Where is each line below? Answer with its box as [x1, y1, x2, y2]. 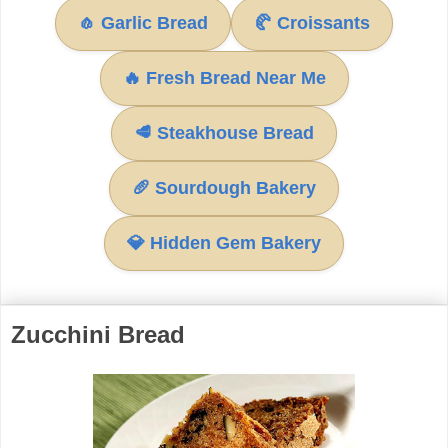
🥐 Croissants [254, 12, 370, 33]
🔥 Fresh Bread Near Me [122, 67, 326, 88]
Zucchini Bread [11, 320, 185, 348]
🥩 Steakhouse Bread [134, 122, 314, 143]
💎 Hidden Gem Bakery [127, 232, 321, 253]
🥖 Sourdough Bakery [132, 177, 316, 198]
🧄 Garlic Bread [78, 12, 208, 33]
